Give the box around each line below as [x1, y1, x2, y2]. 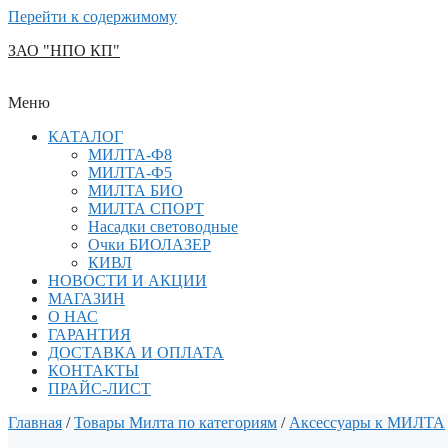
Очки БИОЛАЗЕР [88, 236, 211, 253]
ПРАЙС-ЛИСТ [48, 380, 151, 397]
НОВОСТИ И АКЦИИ [48, 272, 207, 289]
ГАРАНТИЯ [48, 326, 131, 343]
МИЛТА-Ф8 [88, 146, 172, 163]
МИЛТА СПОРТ [88, 200, 204, 217]
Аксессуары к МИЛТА [289, 414, 445, 431]
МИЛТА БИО [88, 182, 183, 199]
